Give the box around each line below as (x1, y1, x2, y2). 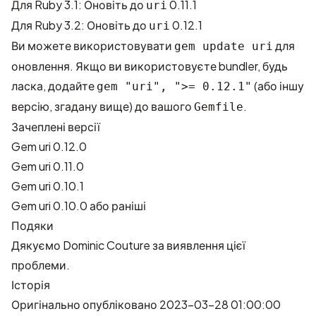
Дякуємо (11, 238, 63, 253)
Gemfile (194, 100, 243, 114)
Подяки (11, 218, 54, 233)
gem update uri (174, 39, 273, 53)
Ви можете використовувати (11, 38, 174, 53)
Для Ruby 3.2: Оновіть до (11, 18, 149, 32)
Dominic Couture (63, 238, 150, 253)
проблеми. (11, 257, 70, 272)
